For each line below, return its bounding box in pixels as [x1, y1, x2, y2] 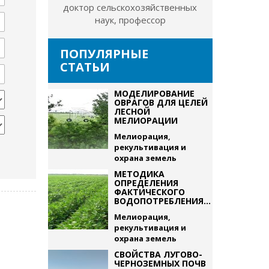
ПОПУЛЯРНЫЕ [59, 46, 148, 62]
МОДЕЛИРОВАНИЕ [113, 88, 195, 99]
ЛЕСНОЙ [113, 106, 150, 117]
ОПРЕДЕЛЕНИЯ [113, 177, 178, 189]
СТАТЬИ [59, 59, 110, 75]
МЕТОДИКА [113, 168, 165, 180]
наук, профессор [94, 14, 166, 26]
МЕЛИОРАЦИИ [113, 115, 178, 126]
